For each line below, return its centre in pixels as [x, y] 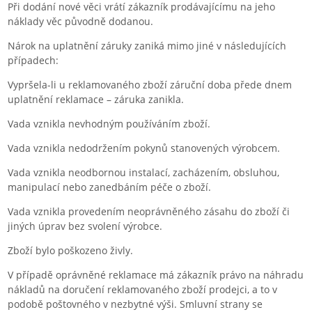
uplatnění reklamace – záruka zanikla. [96, 99]
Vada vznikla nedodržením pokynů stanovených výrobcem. [144, 148]
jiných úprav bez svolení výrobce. [85, 226]
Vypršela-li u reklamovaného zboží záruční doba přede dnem [150, 84]
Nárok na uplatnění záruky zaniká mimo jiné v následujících [147, 45]
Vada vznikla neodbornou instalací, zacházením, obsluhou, [144, 172]
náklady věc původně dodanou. [81, 21]
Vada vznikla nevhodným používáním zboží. [109, 123]
